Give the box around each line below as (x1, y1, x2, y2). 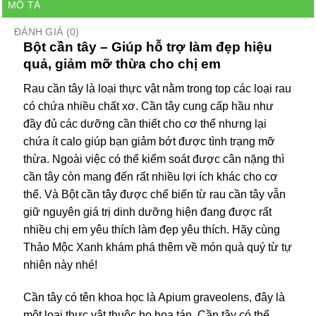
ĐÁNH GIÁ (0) (14, 26, 80, 38)
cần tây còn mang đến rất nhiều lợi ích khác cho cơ (23, 170, 278, 183)
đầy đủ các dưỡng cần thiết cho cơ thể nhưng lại (23, 117, 267, 130)
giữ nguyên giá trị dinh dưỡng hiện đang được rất (23, 205, 272, 218)
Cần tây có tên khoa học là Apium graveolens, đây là (23, 291, 285, 303)
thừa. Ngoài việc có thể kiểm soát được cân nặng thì (23, 152, 284, 165)
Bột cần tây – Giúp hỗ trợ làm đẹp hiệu (23, 39, 272, 55)
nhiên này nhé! (23, 258, 97, 271)
